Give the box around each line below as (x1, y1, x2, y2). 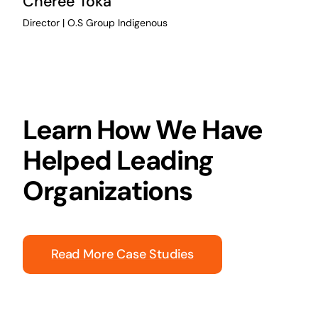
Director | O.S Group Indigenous (22, 16, 168, 30)
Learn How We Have (22, 111, 263, 148)
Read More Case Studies (50, 245, 194, 263)
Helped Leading (22, 142, 214, 178)
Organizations (22, 172, 192, 209)
